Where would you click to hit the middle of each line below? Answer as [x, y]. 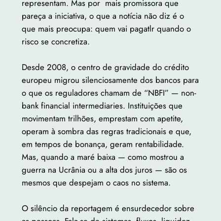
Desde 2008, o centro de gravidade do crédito [105, 67]
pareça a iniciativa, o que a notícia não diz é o [103, 16]
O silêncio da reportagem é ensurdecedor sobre [108, 208]
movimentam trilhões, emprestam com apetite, [102, 119]
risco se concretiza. [55, 42]
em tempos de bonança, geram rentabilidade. [103, 144]
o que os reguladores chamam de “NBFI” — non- [109, 93]
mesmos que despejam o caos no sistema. [96, 183]
